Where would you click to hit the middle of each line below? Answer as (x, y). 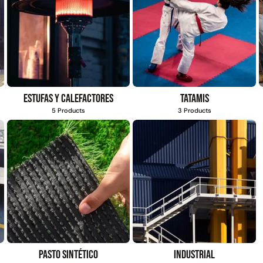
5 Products (69, 111)
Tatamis (194, 99)
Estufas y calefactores (69, 99)
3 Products (194, 111)
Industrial (195, 254)
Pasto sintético (69, 254)
